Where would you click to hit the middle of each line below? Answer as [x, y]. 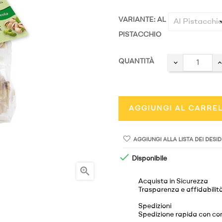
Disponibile [149, 159]
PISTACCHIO [140, 35]
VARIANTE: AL [142, 20]
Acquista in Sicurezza [173, 181]
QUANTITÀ [136, 61]
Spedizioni [155, 206]
